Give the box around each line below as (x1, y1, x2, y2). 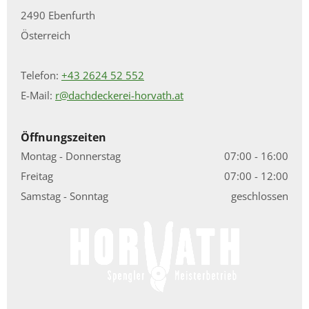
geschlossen (231, 188, 288, 203)
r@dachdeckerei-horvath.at (55, 88, 183, 102)
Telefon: (21, 68, 61, 82)
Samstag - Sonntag (21, 188, 108, 203)
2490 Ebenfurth (21, 8, 95, 22)
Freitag (21, 168, 53, 183)
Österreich (21, 28, 70, 42)
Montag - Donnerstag (21, 148, 121, 163)
